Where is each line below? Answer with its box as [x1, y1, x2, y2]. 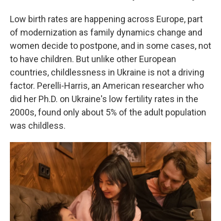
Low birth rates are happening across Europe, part [10, 14, 203, 24]
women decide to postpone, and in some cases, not [10, 40, 211, 51]
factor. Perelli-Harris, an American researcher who [10, 80, 204, 91]
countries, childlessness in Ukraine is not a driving [10, 67, 204, 77]
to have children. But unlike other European [10, 54, 176, 64]
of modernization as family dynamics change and [10, 27, 202, 37]
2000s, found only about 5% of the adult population [10, 107, 206, 117]
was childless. [10, 120, 66, 131]
